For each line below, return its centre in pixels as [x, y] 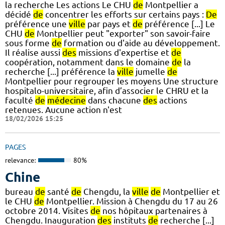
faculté [20, 100]
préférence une [37, 24]
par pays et [109, 24]
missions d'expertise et [124, 53]
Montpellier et [190, 191]
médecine [67, 100]
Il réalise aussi [34, 53]
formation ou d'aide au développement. [141, 43]
